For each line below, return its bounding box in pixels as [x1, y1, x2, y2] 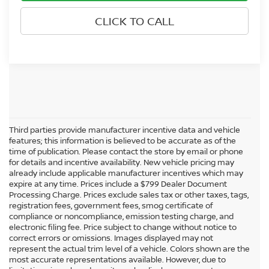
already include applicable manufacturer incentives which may [9, 168, 243, 179]
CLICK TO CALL [95, 13, 174, 28]
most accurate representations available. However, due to [9, 254, 226, 265]
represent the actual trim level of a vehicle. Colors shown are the [9, 243, 250, 255]
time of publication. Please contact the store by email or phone [9, 146, 243, 157]
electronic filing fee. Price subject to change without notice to [9, 222, 237, 233]
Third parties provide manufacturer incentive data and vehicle [9, 124, 240, 136]
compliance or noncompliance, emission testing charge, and [9, 211, 234, 222]
